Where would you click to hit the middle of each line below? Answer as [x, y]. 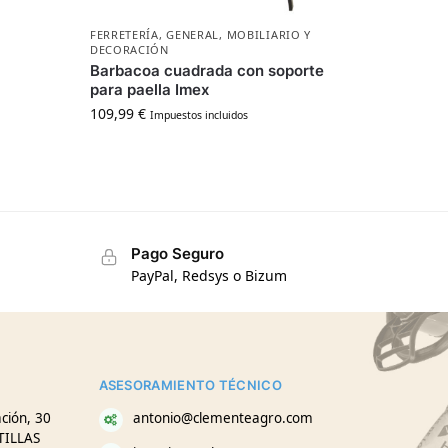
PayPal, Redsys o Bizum [208, 276]
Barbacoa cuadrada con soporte [206, 70]
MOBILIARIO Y [269, 34]
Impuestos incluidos [198, 114]
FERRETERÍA [124, 34]
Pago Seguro [177, 253]
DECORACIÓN [129, 49]
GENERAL [193, 34]
